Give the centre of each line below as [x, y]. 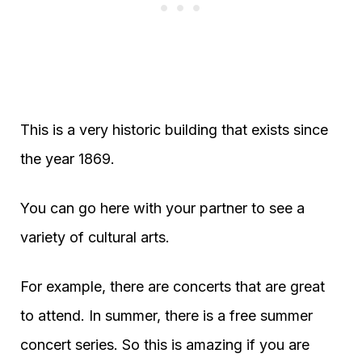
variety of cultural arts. [95, 238]
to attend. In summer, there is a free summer [166, 316]
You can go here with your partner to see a [162, 208]
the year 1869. [67, 159]
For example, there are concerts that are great [173, 287]
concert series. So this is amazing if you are [165, 345]
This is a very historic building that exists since [174, 130]
